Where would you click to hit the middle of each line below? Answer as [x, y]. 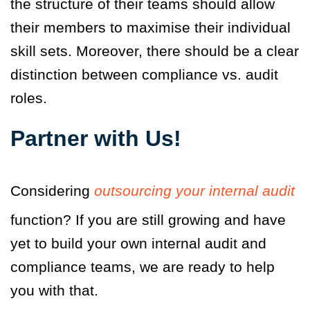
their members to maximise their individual [151, 27]
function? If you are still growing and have [148, 219]
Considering [52, 190]
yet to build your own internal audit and [138, 243]
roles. [29, 98]
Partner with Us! [96, 138]
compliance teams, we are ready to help [143, 266]
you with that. [54, 290]
